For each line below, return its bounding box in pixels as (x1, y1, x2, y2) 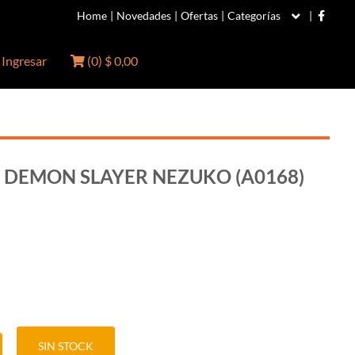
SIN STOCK (37, 339, 94, 353)
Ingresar (2, 53, 48, 68)
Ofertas (181, 9, 218, 22)
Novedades (116, 9, 171, 22)
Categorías (227, 9, 281, 22)
